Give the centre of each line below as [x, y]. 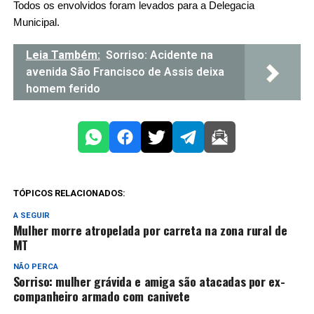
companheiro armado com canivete [101, 295]
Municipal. [36, 22]
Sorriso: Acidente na [159, 55]
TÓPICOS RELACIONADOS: [69, 193]
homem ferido [64, 88]
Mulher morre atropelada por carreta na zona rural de [150, 230]
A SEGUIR [31, 215]
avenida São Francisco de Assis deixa [125, 71]
